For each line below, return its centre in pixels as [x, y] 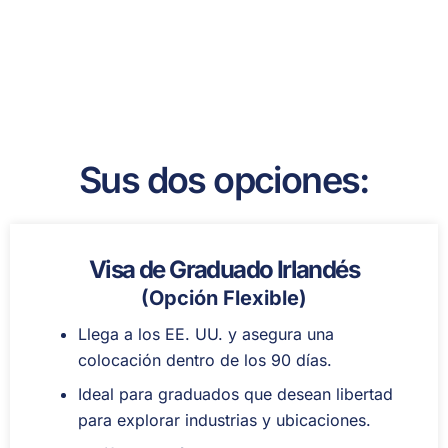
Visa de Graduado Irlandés [224, 270]
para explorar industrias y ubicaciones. [224, 420]
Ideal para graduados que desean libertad [235, 394]
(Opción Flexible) [224, 298]
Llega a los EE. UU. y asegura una [206, 334]
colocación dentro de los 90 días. [205, 360]
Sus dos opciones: [224, 180]
